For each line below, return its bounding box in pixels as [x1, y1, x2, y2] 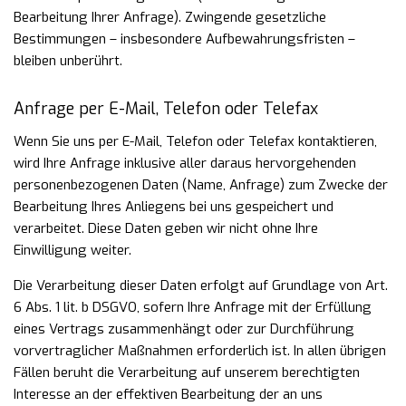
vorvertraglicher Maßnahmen [14, 342, 197, 360]
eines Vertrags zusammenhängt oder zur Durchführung [14, 320, 354, 338]
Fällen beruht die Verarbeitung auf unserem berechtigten [14, 363, 360, 382]
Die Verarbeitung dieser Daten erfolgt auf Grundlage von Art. [14, 276, 388, 295]
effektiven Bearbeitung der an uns [116, 385, 323, 403]
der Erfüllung [292, 298, 372, 316]
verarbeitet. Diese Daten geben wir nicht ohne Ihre [14, 219, 318, 237]
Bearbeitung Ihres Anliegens [14, 198, 189, 216]
